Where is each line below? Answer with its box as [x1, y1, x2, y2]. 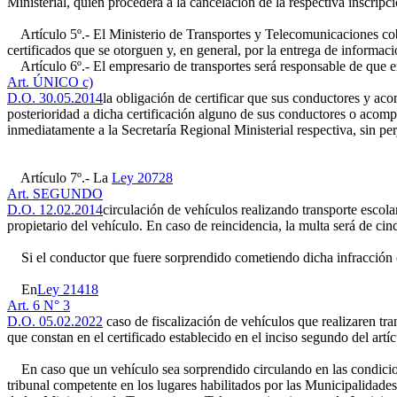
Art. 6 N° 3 [7, 298, 70, 313]
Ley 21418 [37, 282, 98, 297]
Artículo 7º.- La [7, 170, 112, 185]
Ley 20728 [112, 170, 173, 185]
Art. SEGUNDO [7, 186, 103, 201]
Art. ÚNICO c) [7, 74, 93, 90]
